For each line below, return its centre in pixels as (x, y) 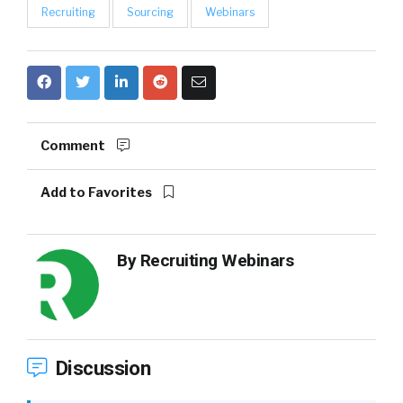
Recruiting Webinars (217, 260)
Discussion (101, 368)
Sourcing (150, 12)
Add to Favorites (98, 193)
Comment (74, 146)
